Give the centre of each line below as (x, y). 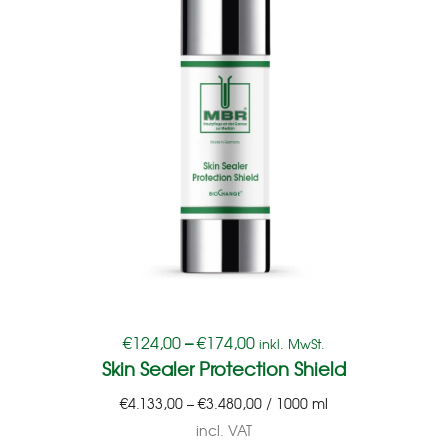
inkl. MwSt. (292, 343)
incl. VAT (224, 429)
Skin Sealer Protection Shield (224, 368)
